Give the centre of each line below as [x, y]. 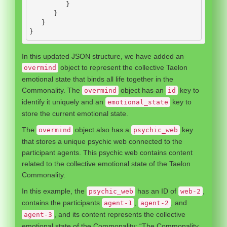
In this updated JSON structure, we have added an [103, 56]
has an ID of [157, 191]
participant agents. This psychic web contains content [107, 153]
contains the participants [62, 203]
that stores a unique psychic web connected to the [102, 141]
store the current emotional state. [75, 113]
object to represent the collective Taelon [123, 67]
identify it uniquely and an [64, 102]
